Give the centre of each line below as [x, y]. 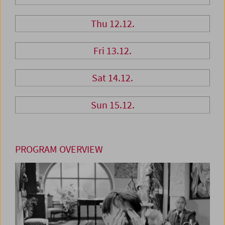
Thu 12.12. [113, 23]
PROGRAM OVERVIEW [59, 149]
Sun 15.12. [113, 104]
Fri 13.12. [113, 50]
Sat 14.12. [113, 77]
